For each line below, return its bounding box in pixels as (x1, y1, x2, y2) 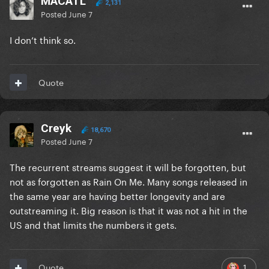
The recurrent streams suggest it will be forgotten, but (10, 159, 246, 174)
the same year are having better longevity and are (10, 188, 225, 203)
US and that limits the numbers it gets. (10, 217, 177, 232)
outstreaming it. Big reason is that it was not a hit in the (10, 202, 247, 217)
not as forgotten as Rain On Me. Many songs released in (10, 174, 247, 189)
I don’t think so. (10, 32, 80, 47)
